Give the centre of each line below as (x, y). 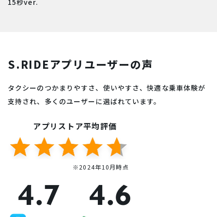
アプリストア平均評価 (75, 126)
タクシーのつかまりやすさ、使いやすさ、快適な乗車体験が (107, 88)
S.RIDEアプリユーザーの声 (81, 64)
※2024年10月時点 (101, 167)
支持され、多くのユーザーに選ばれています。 (85, 101)
